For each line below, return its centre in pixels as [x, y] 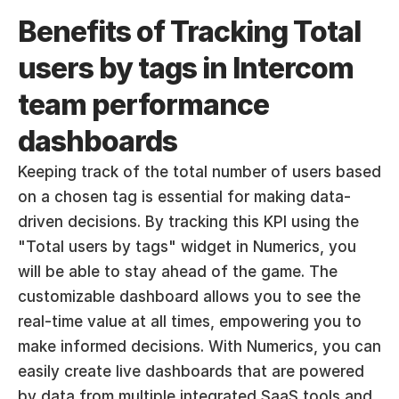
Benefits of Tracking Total [189, 32]
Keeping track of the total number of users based [199, 172]
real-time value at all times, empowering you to [190, 322]
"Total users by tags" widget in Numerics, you [187, 247]
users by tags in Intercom [186, 68]
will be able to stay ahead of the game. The [178, 272]
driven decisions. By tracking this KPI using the [188, 222]
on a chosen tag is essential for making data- [184, 197]
